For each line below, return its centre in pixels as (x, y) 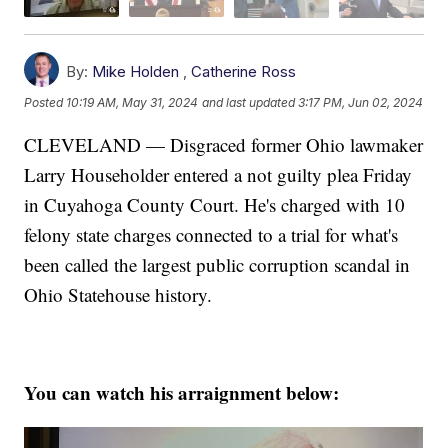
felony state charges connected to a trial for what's (211, 234)
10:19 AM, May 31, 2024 (132, 103)
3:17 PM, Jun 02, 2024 (361, 103)
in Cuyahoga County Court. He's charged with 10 (215, 204)
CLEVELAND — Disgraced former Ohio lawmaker (224, 144)
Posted (45, 103)
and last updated (249, 103)
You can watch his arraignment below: (182, 392)
